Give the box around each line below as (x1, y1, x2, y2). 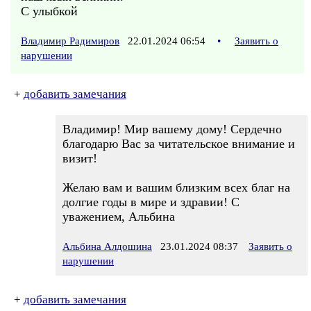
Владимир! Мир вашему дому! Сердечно (62, 122, 282, 136)
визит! (62, 151, 97, 165)
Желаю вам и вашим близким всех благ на (62, 180, 290, 194)
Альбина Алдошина (62, 241, 152, 252)
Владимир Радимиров (21, 35, 119, 47)
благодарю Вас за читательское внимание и (62, 137, 295, 151)
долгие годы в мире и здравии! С (62, 195, 239, 209)
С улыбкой (21, 4, 78, 18)
